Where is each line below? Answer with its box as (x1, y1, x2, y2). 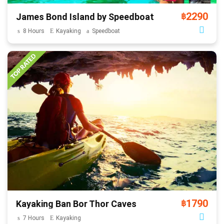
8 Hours (22, 27, 44, 34)
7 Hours (22, 214, 44, 221)
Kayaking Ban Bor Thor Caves (16, 198, 136, 209)
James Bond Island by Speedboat (16, 11, 154, 22)
